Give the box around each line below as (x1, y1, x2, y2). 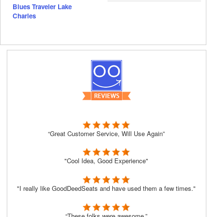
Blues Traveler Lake (13, 2, 72, 12)
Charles (13, 11, 36, 21)
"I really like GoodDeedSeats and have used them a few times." (17, 184, 196, 193)
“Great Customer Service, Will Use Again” (48, 128, 165, 138)
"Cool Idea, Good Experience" (64, 156, 149, 166)
